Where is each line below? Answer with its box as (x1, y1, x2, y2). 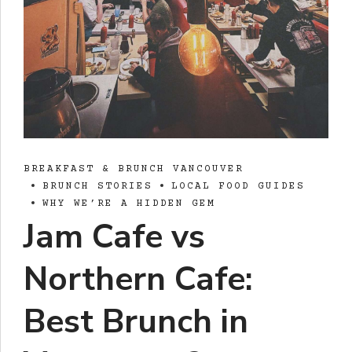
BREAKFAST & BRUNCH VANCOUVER (24, 163, 244, 175)
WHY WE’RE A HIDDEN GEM (42, 198, 215, 210)
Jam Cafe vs (24, 214, 205, 260)
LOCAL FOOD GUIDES (171, 181, 305, 192)
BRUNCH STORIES (42, 181, 152, 192)
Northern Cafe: (24, 257, 253, 302)
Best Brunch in (24, 299, 248, 345)
